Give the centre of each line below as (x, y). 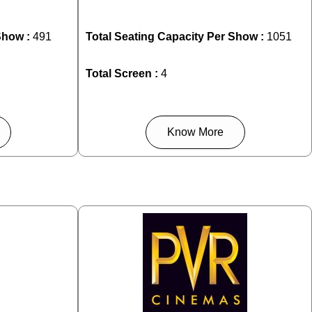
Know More (195, 132)
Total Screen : (122, 73)
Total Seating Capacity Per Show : (176, 36)
